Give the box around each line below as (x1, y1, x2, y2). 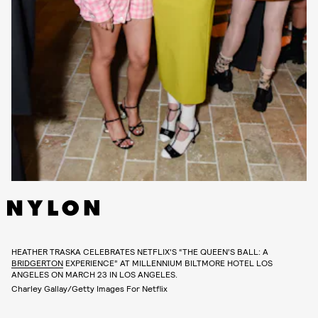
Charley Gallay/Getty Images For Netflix (11, 283, 168, 293)
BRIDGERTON (11, 257, 63, 268)
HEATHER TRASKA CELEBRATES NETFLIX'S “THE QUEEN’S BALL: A (11, 246, 268, 256)
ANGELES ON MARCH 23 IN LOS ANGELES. (11, 268, 177, 279)
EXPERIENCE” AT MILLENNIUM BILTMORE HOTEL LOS (63, 257, 273, 268)
